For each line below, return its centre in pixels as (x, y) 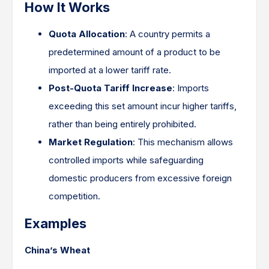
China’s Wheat (57, 250)
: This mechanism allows (183, 142)
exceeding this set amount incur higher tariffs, (143, 106)
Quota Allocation (87, 34)
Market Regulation (91, 142)
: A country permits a (168, 34)
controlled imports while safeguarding (126, 160)
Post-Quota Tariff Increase (110, 88)
